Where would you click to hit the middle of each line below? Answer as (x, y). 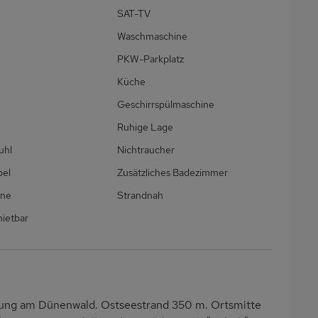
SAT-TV (134, 14)
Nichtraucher (146, 150)
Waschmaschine (153, 37)
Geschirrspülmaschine (166, 105)
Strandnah (141, 196)
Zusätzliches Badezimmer (173, 173)
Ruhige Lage (146, 127)
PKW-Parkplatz (151, 59)
